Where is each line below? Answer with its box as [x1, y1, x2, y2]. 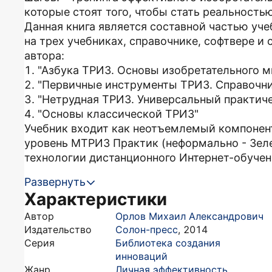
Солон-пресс [115, 223, 178, 236]
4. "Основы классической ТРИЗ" [24, 107, 199, 120]
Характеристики [24, 189, 167, 209]
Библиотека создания [115, 237, 220, 249]
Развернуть [24, 175, 86, 188]
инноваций [115, 250, 168, 262]
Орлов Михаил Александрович [115, 210, 263, 222]
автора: [24, 49, 64, 62]
